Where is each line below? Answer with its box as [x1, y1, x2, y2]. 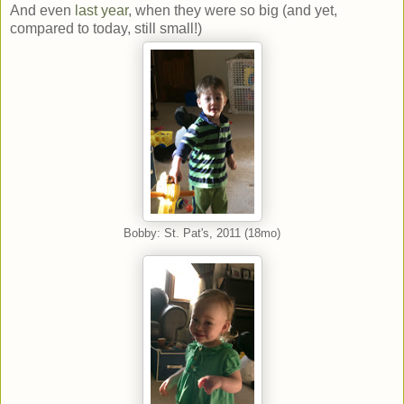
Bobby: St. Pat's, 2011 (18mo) [124, 226, 280, 240]
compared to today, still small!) [10, 20, 202, 36]
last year [75, 2, 128, 18]
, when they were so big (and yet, [128, 2, 337, 18]
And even [10, 2, 75, 18]
